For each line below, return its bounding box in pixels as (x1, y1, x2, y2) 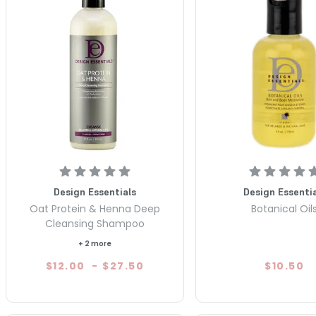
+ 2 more (78, 238, 111, 250)
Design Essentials (53, 186, 136, 199)
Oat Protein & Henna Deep (29, 202, 160, 217)
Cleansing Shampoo (44, 217, 145, 231)
